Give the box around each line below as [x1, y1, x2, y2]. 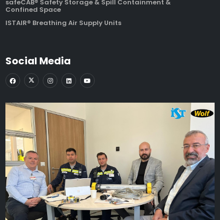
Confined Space [5, 4, 61, 14]
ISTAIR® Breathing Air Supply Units [5, 18, 122, 27]
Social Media [5, 54, 71, 68]
